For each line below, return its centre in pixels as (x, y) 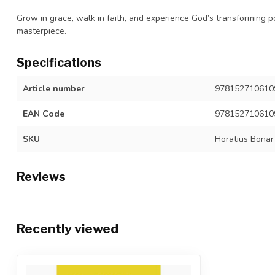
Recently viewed (68, 229)
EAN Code (44, 114)
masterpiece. (41, 31)
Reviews (41, 177)
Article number (54, 89)
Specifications (59, 63)
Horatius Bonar (244, 139)
